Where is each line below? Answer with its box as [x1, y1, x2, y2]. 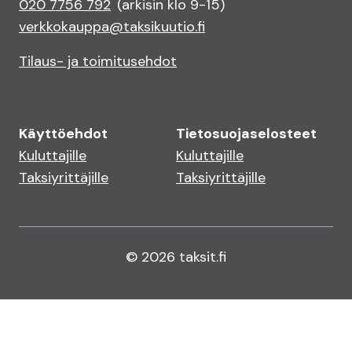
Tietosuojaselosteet [176, 124, 317, 143]
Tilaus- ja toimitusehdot [19, 52, 177, 71]
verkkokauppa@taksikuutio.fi [19, 17, 205, 36]
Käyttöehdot [19, 124, 108, 143]
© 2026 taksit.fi [126, 247, 226, 266]
